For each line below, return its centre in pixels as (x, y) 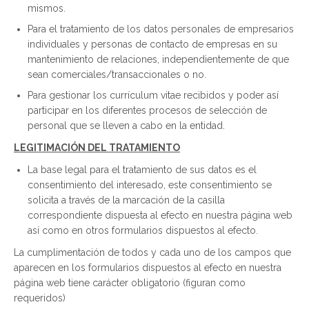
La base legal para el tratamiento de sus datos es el (142, 170)
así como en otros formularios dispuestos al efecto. (143, 231)
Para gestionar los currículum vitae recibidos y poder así (153, 96)
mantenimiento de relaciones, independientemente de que (158, 60)
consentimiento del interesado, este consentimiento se (150, 185)
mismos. (47, 9)
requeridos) (40, 298)
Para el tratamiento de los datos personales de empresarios (161, 29)
